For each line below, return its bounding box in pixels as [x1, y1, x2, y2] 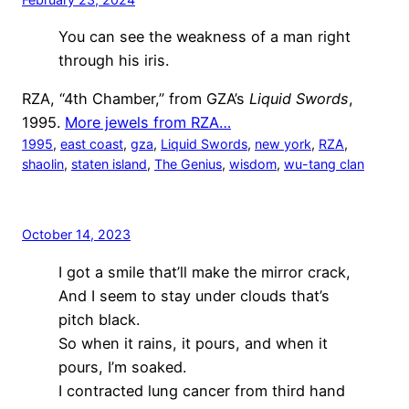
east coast [60, 136, 123, 152]
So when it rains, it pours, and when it [58, 333, 328, 352]
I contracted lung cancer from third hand [58, 381, 345, 400]
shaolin [22, 156, 64, 173]
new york [255, 136, 311, 152]
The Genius [154, 156, 222, 173]
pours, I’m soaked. [58, 357, 186, 376]
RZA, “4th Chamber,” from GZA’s [22, 89, 249, 109]
